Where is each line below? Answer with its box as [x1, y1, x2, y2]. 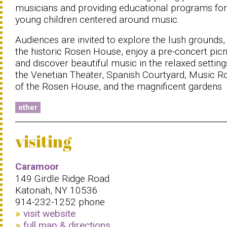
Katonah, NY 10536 [15, 184, 98, 196]
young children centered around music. [15, 14, 179, 25]
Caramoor [15, 161, 59, 172]
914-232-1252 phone [15, 196, 105, 208]
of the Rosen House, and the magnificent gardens [15, 81, 222, 92]
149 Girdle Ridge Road [15, 173, 109, 184]
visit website [23, 208, 75, 219]
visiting [15, 130, 71, 152]
